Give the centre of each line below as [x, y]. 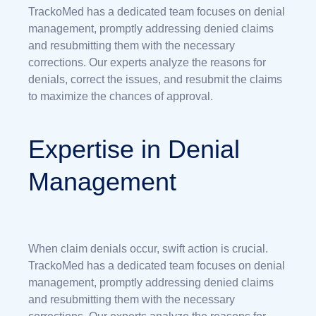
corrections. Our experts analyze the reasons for [147, 62]
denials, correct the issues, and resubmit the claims [155, 79]
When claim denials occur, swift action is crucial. [148, 248]
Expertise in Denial [134, 149]
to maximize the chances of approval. [121, 96]
